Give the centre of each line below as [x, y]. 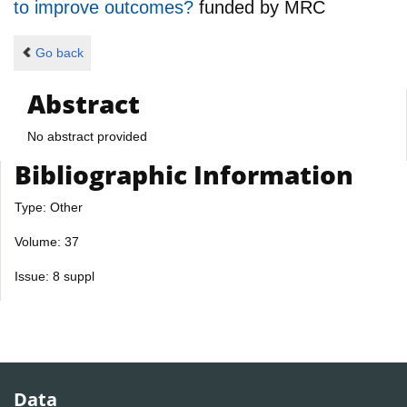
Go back [59, 53]
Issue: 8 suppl [55, 276]
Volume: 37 [47, 241]
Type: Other [49, 207]
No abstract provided [87, 136]
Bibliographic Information [184, 174]
